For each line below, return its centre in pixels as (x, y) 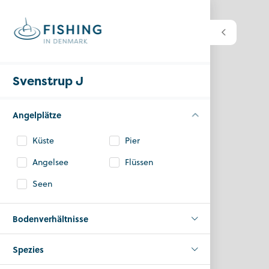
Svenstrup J (48, 81)
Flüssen (139, 162)
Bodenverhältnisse (50, 219)
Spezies (28, 249)
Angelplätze (37, 115)
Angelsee (50, 162)
